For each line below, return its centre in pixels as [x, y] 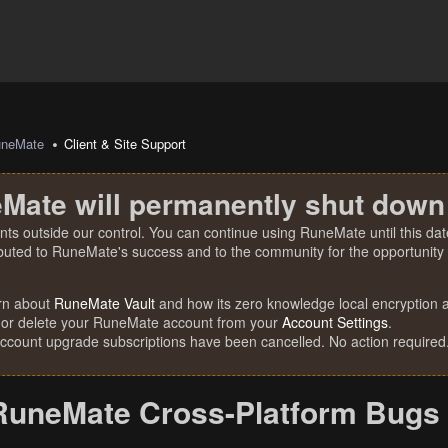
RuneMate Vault [104, 303]
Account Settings [335, 322]
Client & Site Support [125, 143]
